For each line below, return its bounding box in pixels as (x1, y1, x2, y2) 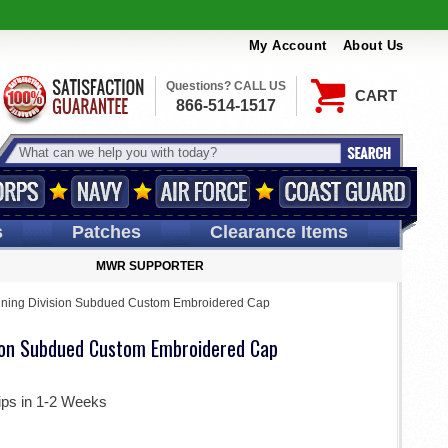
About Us (342, 38, 404, 54)
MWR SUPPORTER (96, 259, 204, 273)
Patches (71, 222, 141, 242)
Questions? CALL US (165, 79, 286, 93)
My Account (248, 38, 327, 54)
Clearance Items (209, 222, 348, 242)
